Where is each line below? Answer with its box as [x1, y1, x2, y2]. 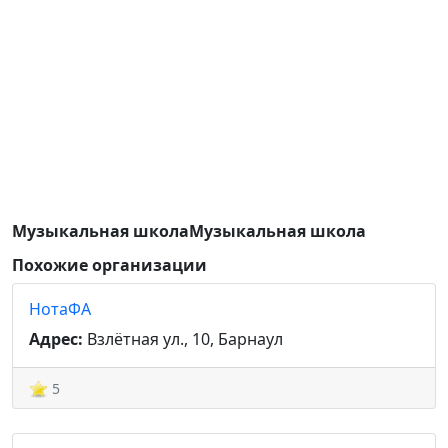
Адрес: [29, 328, 83, 350]
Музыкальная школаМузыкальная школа [12, 220, 366, 242]
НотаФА [29, 298, 91, 320]
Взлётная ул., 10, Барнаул [83, 328, 283, 350]
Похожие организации [12, 254, 207, 276]
